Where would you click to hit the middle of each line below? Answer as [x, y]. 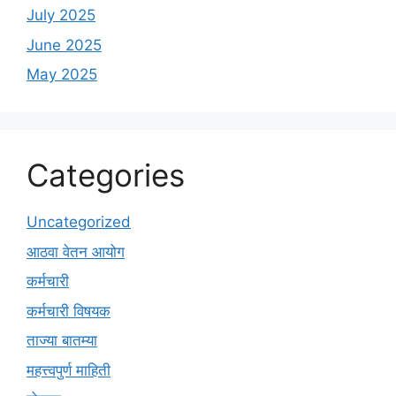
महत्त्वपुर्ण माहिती [69, 370]
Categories [106, 175]
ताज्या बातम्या [62, 341]
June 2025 [64, 45]
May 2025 [62, 75]
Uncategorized [79, 222]
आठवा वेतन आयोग [76, 251]
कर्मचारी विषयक [69, 311]
